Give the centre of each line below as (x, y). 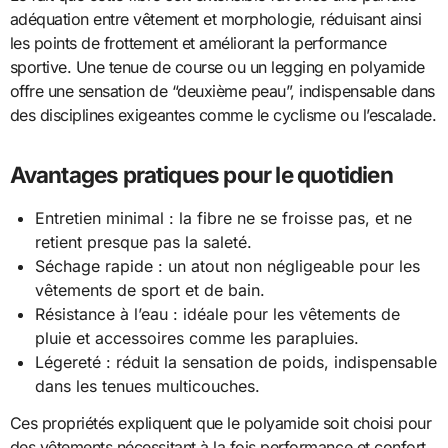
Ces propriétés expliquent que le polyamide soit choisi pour (220, 423)
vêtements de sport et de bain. (150, 290)
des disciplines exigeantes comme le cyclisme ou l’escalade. (223, 115)
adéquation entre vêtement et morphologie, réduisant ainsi (215, 19)
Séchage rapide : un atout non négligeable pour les (228, 266)
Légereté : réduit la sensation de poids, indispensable (236, 362)
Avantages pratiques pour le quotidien (201, 175)
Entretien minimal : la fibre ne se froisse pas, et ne (224, 218)
